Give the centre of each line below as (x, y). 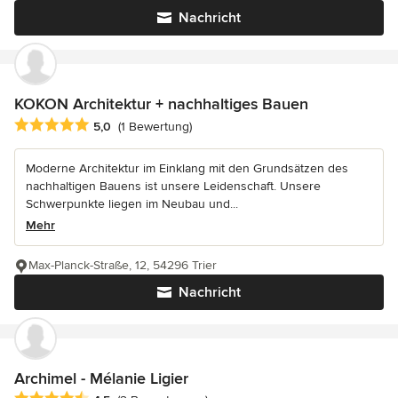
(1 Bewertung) (155, 126)
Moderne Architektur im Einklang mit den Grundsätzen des (187, 168)
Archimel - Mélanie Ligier (101, 378)
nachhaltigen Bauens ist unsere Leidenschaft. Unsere (173, 186)
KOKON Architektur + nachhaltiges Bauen (161, 104)
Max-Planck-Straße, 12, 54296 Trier (123, 265)
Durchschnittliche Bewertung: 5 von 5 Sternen (157, 125)
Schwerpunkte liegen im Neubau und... (132, 203)
